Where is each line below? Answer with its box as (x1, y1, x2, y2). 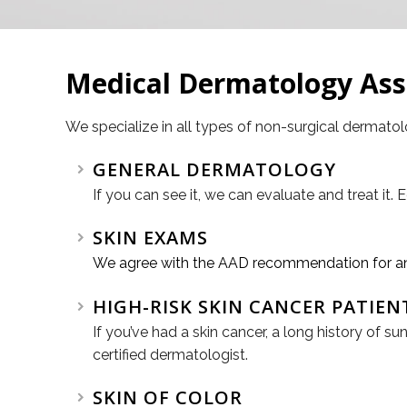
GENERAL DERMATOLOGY (93, 157, 336, 182)
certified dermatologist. (93, 346, 248, 363)
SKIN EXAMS (93, 225, 208, 250)
